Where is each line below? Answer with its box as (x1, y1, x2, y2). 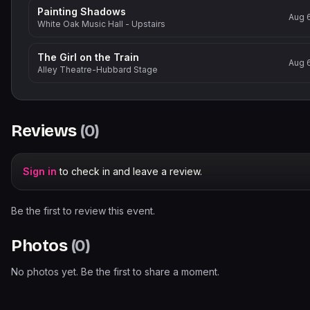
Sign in (23, 165, 57, 177)
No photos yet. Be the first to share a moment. (11, 266, 219, 277)
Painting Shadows (37, 6, 126, 17)
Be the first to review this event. (11, 205, 155, 217)
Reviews (11, 121, 81, 140)
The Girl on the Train (37, 51, 139, 63)
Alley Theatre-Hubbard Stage (37, 64, 158, 75)
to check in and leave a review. (57, 165, 202, 177)
